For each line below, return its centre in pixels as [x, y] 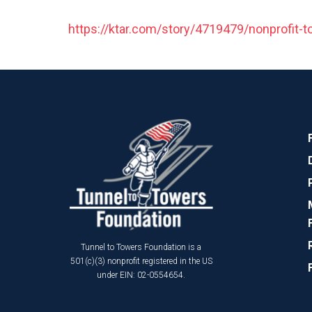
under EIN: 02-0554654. [141, 275]
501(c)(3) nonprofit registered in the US [141, 262]
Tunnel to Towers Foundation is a [141, 248]
